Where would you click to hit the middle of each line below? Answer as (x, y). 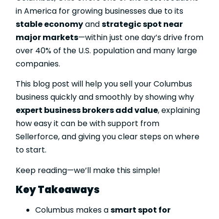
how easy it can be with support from (88, 124)
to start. (31, 150)
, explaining (179, 110)
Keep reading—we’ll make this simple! (88, 170)
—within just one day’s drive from (141, 37)
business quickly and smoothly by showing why (105, 97)
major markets (47, 37)
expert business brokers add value (87, 110)
